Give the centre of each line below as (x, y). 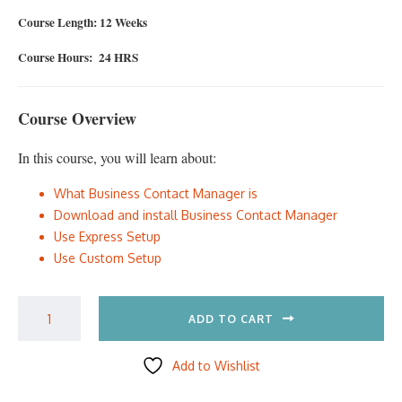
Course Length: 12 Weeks (83, 23)
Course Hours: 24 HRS (78, 58)
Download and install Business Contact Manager (196, 215)
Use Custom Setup (108, 258)
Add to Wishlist (216, 366)
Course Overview (77, 119)
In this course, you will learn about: (117, 158)
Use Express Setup (107, 237)
